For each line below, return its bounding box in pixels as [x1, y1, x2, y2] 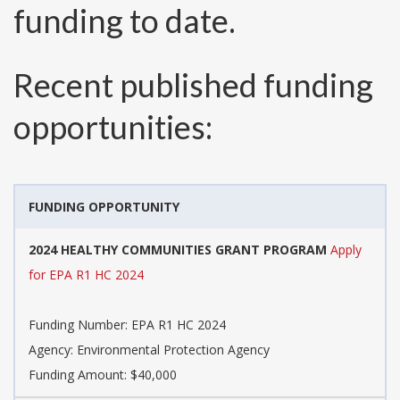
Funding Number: [29, 315, 131, 333]
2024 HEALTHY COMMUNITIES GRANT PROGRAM [29, 240, 327, 258]
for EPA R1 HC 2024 [29, 265, 144, 283]
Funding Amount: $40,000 [29, 365, 177, 383]
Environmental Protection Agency [77, 340, 270, 358]
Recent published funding [13, 64, 373, 104]
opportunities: [13, 106, 212, 146]
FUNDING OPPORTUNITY [29, 197, 179, 215]
